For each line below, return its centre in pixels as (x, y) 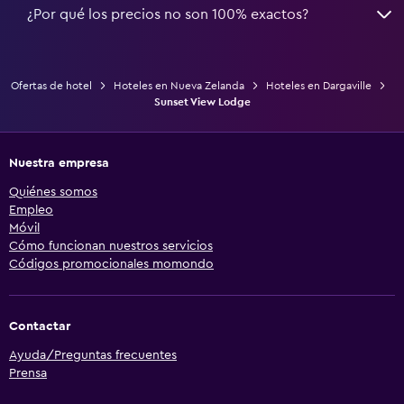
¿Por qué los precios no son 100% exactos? (168, 14)
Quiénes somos (53, 192)
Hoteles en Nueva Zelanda (179, 85)
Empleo (31, 210)
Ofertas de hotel (51, 85)
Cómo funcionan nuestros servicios (111, 246)
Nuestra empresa (59, 163)
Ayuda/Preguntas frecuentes (93, 355)
